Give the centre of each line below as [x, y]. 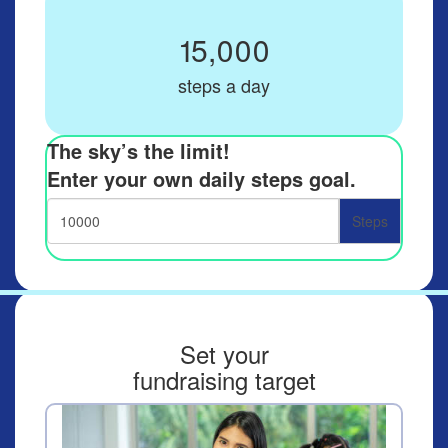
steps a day [224, 85]
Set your [224, 353]
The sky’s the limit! [138, 150]
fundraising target [224, 379]
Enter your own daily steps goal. [201, 178]
